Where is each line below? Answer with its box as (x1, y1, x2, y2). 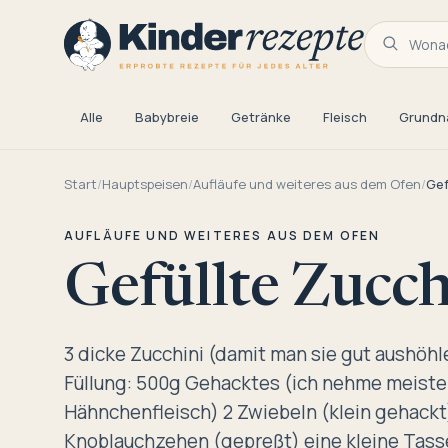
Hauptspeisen (102, 175, 188, 194)
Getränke (231, 108, 291, 127)
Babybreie (135, 108, 199, 127)
